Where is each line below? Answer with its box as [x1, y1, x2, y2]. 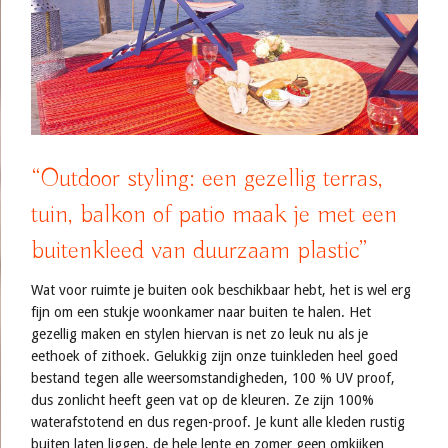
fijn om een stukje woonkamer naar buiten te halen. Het [31, 304, 371, 321]
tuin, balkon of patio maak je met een [31, 199, 397, 232]
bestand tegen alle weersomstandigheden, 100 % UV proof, [31, 370, 395, 387]
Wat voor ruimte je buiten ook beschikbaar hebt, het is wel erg [31, 282, 411, 299]
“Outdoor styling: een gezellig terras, [31, 163, 383, 196]
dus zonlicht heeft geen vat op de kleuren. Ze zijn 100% [31, 392, 374, 409]
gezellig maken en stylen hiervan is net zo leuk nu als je [31, 326, 368, 343]
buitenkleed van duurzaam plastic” [31, 235, 367, 268]
